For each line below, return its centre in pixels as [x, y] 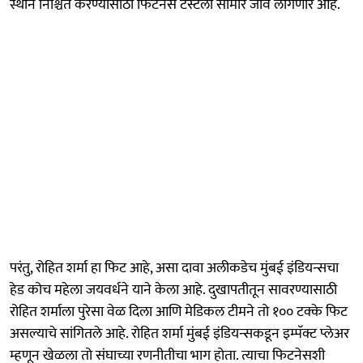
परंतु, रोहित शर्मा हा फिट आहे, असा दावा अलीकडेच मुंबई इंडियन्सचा [174, 268]
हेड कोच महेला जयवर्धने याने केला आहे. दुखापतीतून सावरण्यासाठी [173, 290]
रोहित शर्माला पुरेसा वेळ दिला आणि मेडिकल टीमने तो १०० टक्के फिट [179, 312]
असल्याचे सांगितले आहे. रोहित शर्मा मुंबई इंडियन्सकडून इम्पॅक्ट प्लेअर [179, 333]
